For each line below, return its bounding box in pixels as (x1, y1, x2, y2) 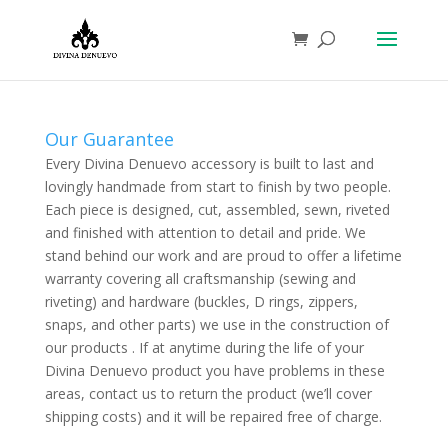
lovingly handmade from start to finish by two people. (44, 177, 391, 196)
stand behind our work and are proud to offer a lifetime (44, 246, 402, 265)
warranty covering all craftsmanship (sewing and (44, 269, 356, 288)
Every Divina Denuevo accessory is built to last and (44, 154, 374, 173)
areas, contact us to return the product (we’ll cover (44, 384, 372, 403)
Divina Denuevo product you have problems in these (44, 361, 385, 380)
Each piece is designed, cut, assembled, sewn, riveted (44, 200, 390, 219)
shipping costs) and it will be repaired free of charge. (44, 407, 382, 426)
